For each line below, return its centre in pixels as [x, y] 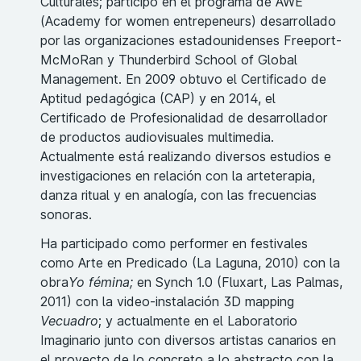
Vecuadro [69, 321]
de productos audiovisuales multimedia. [157, 137]
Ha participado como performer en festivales [174, 244]
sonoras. [66, 215]
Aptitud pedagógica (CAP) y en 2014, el [158, 99]
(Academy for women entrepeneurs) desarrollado [188, 21]
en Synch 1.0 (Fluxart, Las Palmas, [240, 282]
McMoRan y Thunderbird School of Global [169, 60]
